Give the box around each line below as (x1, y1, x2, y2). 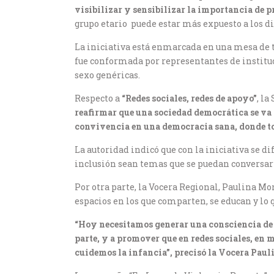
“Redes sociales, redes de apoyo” (122, 92, 257, 104)
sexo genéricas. (75, 69, 140, 81)
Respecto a (75, 92, 122, 104)
